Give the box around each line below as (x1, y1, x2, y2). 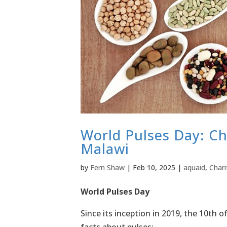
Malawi (80, 139, 129, 159)
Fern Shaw (90, 163, 125, 173)
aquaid (183, 163, 205, 173)
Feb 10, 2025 (132, 163, 175, 173)
